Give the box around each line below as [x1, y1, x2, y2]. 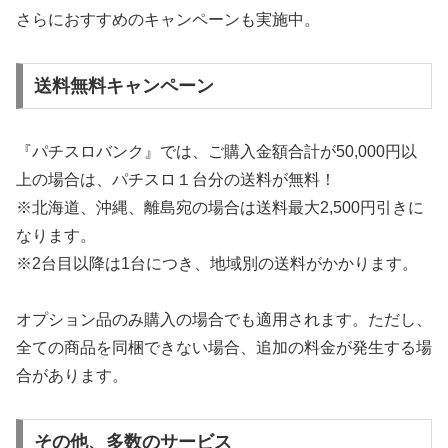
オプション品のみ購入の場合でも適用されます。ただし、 [16, 311, 432, 329]
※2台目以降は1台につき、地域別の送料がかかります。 [16, 254, 418, 272]
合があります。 [16, 367, 128, 385]
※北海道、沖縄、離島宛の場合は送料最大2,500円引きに [16, 198, 424, 216]
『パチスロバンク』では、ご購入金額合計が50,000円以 [16, 142, 417, 160]
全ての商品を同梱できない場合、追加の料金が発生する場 [16, 339, 432, 357]
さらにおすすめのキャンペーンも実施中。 [16, 11, 320, 29]
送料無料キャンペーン [33, 75, 214, 96]
